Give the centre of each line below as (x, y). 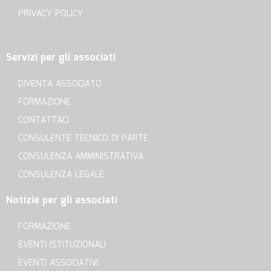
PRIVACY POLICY (51, 14)
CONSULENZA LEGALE (61, 175)
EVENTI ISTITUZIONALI (62, 245)
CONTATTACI (44, 120)
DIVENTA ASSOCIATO (60, 84)
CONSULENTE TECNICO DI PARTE (83, 138)
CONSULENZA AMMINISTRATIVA (81, 156)
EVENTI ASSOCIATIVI (58, 263)
